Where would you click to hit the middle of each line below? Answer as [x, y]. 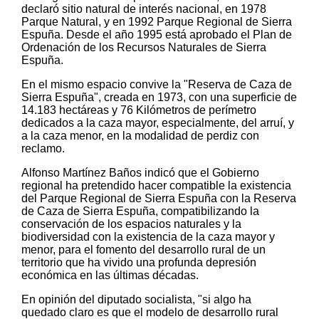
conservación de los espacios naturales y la [131, 224]
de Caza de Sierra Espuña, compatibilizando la [140, 211]
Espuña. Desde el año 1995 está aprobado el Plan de [157, 34]
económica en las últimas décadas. [110, 275]
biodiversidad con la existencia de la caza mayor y [148, 236]
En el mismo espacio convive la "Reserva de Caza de [157, 84]
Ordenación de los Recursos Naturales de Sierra [144, 47]
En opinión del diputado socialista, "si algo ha [136, 299]
